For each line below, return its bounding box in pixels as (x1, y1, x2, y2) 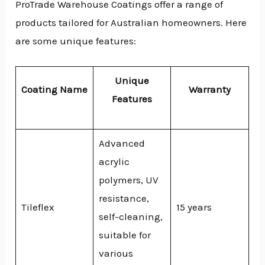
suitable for (98, 228, 151, 241)
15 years (176, 201, 212, 213)
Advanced (98, 137, 145, 149)
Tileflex (21, 201, 54, 213)
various (98, 247, 133, 259)
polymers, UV (98, 173, 159, 186)
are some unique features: (15, 34, 137, 47)
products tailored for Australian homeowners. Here (15, 16, 247, 28)
